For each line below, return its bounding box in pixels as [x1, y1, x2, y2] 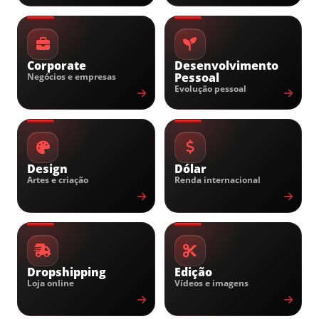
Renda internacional [174, 174, 261, 185]
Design [27, 161, 68, 177]
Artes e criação [27, 174, 88, 185]
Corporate [27, 58, 86, 73]
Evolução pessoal [174, 83, 246, 94]
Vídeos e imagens [174, 278, 249, 288]
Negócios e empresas [27, 71, 116, 82]
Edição [174, 264, 212, 280]
